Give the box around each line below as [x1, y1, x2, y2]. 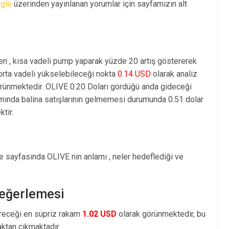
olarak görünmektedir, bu [117, 209, 205, 219]
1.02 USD [82, 209, 117, 219]
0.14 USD [118, 68, 151, 79]
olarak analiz [151, 68, 197, 79]
